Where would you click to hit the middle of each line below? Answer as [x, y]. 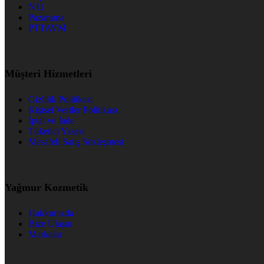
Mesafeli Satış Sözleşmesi [76, 142]
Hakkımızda [51, 213]
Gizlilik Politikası [60, 100]
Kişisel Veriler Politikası [73, 110]
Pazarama [46, 18]
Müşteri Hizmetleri [48, 74]
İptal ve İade [51, 121]
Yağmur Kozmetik [47, 188]
